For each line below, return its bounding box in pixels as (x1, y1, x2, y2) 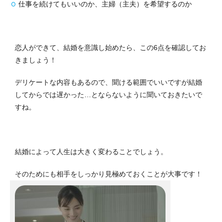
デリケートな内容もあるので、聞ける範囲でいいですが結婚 (15, 78, 202, 86)
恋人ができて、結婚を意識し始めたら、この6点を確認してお (15, 43, 206, 52)
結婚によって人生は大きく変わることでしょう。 (15, 147, 167, 156)
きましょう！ (15, 55, 56, 64)
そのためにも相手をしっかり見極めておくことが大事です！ (15, 169, 202, 178)
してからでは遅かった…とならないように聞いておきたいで (15, 90, 202, 99)
